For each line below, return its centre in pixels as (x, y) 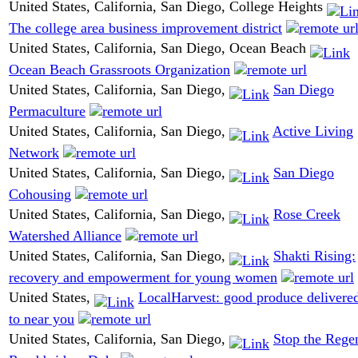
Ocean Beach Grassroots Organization (119, 69)
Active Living (313, 131)
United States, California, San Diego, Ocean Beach (159, 48)
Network (34, 152)
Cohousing (40, 194)
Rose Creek (307, 215)
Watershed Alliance (65, 235)
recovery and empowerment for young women (143, 277)
